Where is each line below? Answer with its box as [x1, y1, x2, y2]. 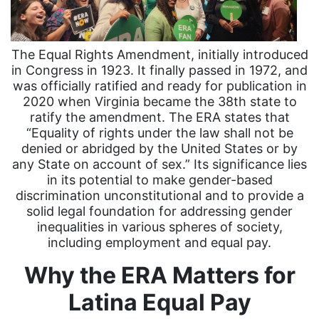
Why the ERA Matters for [23, 261, 296, 289]
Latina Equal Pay [68, 288, 251, 316]
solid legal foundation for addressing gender [26, 204, 293, 219]
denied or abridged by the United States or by [21, 141, 298, 156]
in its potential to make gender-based [46, 172, 273, 187]
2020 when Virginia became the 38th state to [22, 94, 297, 109]
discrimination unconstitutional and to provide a [15, 188, 304, 203]
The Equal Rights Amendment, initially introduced [11, 47, 308, 62]
